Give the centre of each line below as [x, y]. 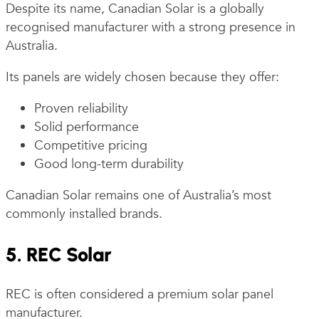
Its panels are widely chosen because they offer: [142, 78]
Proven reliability [81, 109]
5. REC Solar [59, 254]
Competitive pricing [91, 146]
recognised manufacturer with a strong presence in [151, 27]
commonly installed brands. [84, 214]
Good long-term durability [109, 164]
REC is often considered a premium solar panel [140, 294]
